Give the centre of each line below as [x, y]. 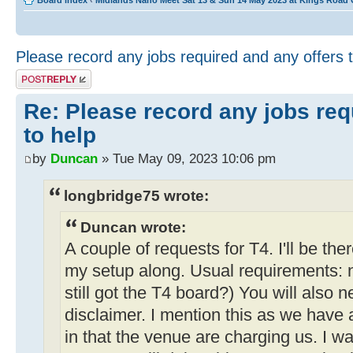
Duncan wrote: [133, 227]
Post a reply [39, 74]
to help [60, 135]
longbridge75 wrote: [136, 196]
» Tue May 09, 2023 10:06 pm [187, 159]
